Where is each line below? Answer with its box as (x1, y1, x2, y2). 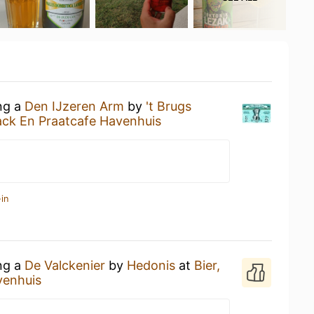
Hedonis (127, 258, 175, 273)
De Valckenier (25, 258, 105, 273)
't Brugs (146, 99, 191, 114)
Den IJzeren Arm (25, 99, 124, 114)
